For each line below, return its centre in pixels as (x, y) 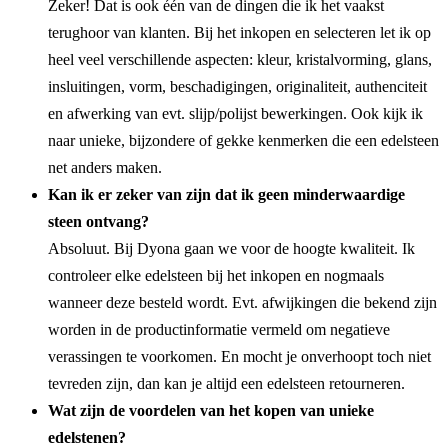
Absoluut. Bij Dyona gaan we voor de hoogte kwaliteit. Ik (231, 248)
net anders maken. (105, 167)
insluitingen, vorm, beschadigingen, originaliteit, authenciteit (237, 86)
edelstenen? (87, 437)
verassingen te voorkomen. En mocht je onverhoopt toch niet (239, 356)
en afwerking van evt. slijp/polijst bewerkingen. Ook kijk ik (235, 113)
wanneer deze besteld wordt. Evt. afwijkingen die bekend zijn (242, 302)
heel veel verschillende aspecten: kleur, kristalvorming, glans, (240, 59)
